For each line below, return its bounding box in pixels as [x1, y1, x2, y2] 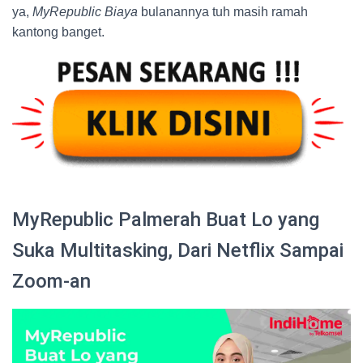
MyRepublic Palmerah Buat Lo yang [12, 207, 319, 231]
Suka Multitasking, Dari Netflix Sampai [12, 238, 344, 262]
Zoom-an [12, 269, 91, 293]
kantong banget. [12, 24, 105, 39]
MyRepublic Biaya [32, 4, 138, 19]
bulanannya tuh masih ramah [138, 4, 308, 19]
